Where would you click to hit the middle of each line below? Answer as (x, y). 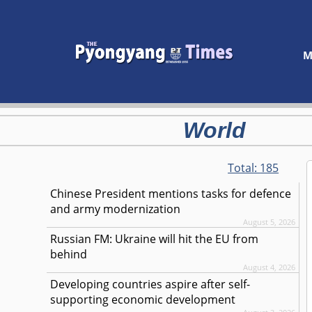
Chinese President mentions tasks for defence (171, 194)
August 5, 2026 (270, 222)
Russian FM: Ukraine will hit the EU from (155, 239)
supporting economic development (143, 299)
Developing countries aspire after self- (150, 284)
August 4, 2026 (270, 267)
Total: (244, 168)
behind (69, 254)
